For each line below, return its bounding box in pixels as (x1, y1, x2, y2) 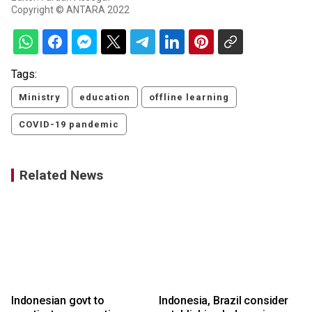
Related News (19, 167, 103, 183)
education (79, 92, 130, 102)
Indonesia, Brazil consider (159, 294, 288, 307)
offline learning (149, 92, 229, 102)
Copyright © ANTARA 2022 (11, 4, 130, 15)
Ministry (19, 92, 61, 102)
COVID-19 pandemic (19, 119, 119, 130)
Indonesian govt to (11, 294, 104, 307)
